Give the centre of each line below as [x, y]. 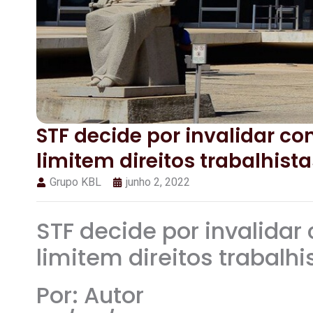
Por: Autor [90, 295]
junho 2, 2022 [158, 182]
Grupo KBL [75, 182]
